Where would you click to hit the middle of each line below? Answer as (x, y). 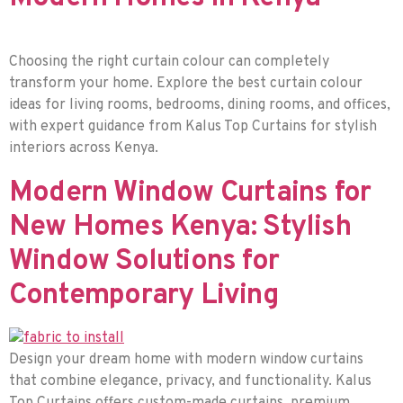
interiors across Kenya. (84, 149)
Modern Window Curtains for (190, 194)
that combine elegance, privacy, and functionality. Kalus (190, 382)
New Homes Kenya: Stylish (180, 228)
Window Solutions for (144, 262)
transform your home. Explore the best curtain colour (186, 84)
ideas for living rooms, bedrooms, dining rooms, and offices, (200, 106)
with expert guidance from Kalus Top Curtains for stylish (193, 127)
